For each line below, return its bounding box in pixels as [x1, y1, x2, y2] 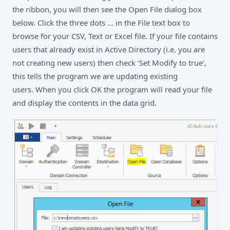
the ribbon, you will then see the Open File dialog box [12, 4, 202, 14]
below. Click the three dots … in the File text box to [12, 17, 190, 28]
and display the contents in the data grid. [12, 98, 157, 108]
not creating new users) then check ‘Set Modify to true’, [12, 57, 206, 68]
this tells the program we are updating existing [12, 71, 178, 81]
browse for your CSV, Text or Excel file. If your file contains [12, 31, 218, 41]
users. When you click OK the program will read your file [12, 84, 212, 94]
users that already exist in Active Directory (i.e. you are [12, 44, 205, 54]
